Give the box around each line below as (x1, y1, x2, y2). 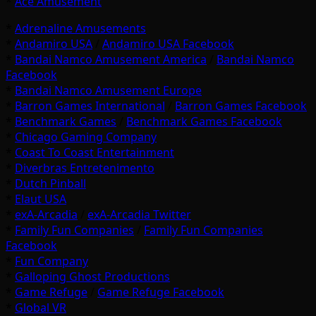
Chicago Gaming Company (15, 129, 157, 145)
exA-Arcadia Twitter (87, 207, 191, 223)
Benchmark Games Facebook (126, 114, 282, 130)
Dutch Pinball (15, 176, 86, 192)
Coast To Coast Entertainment (15, 145, 174, 161)
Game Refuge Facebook (97, 284, 224, 300)
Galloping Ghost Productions (15, 269, 170, 285)
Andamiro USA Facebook (102, 36, 234, 52)
